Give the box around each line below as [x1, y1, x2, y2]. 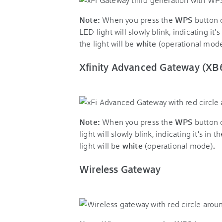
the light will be [79, 38, 136, 49]
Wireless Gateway [79, 163, 161, 175]
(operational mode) [145, 140, 213, 151]
